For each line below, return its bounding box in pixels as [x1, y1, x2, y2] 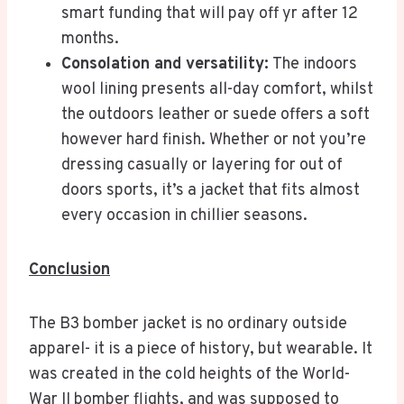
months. [61, 29, 119, 50]
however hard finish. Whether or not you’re [61, 130, 366, 151]
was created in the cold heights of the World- [29, 364, 350, 386]
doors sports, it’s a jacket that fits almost [61, 180, 360, 202]
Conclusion [29, 260, 110, 281]
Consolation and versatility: [61, 54, 269, 76]
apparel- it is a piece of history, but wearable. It [29, 339, 372, 361]
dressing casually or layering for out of [61, 155, 343, 177]
